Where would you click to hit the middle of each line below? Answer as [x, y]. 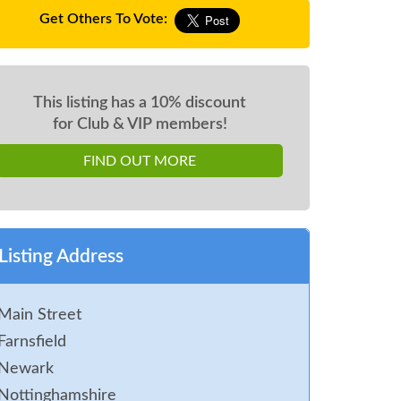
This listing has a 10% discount [140, 103]
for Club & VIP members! [140, 124]
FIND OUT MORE [140, 161]
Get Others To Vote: [103, 18]
